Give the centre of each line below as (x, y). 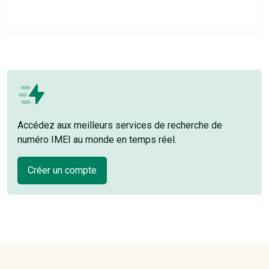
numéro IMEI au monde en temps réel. (97, 140)
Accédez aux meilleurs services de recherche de (120, 125)
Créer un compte (62, 170)
